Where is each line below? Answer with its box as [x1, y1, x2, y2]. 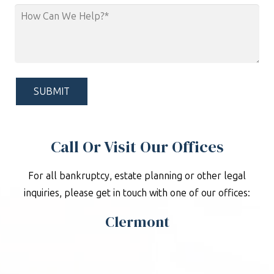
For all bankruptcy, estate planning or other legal [28, 170, 246, 182]
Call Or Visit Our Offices [50, 136, 224, 158]
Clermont [105, 212, 169, 232]
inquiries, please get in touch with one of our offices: [24, 187, 250, 199]
